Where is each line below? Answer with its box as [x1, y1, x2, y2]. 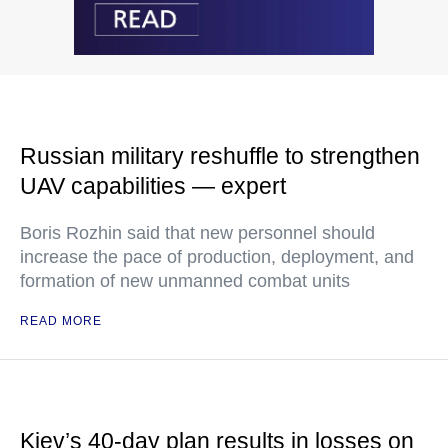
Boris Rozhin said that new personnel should [20, 222, 375, 243]
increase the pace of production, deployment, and [20, 246, 414, 267]
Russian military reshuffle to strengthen [20, 142, 420, 169]
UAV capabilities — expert [20, 172, 286, 199]
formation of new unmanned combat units [20, 270, 350, 291]
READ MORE [20, 313, 102, 328]
